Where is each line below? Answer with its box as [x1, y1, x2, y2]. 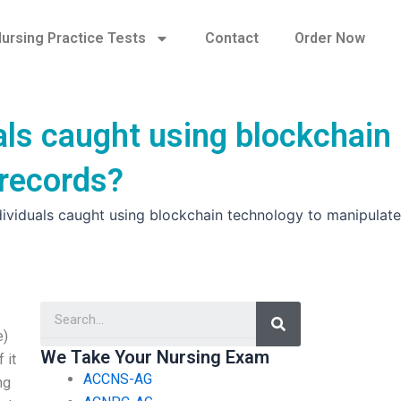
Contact [204, 30, 259, 47]
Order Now [294, 30, 365, 47]
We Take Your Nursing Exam [39, 346, 269, 368]
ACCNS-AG [82, 370, 152, 388]
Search [277, 298, 320, 316]
